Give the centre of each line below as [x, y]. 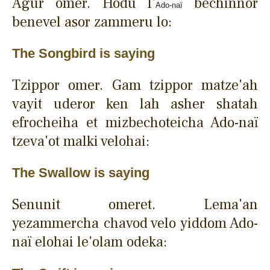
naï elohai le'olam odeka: [89, 242]
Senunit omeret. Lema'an [135, 204]
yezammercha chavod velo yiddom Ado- [135, 223]
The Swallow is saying [81, 172]
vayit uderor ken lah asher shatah [135, 104]
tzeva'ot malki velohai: [81, 141]
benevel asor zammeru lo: [92, 22]
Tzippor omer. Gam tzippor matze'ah [135, 85]
